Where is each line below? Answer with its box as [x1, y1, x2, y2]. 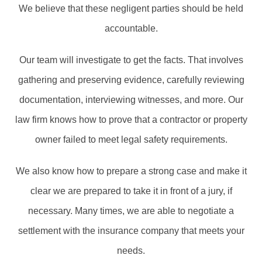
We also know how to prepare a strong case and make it [15, 166, 247, 176]
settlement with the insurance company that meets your [18, 225, 244, 236]
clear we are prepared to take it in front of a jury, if [30, 185, 232, 196]
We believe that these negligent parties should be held [19, 3, 243, 13]
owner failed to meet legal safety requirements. [35, 134, 227, 144]
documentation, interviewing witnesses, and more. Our [19, 94, 243, 105]
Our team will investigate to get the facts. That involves [19, 54, 243, 65]
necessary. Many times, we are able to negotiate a [28, 205, 234, 216]
